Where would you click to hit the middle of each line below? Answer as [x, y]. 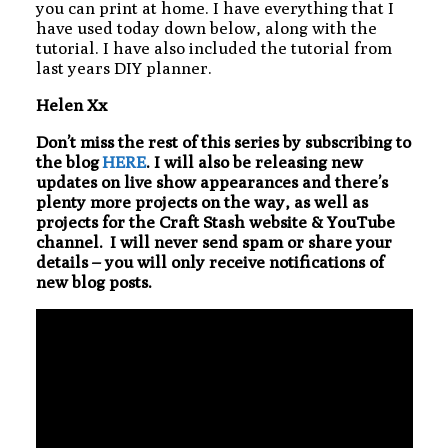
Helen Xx [73, 104]
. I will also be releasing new [254, 161]
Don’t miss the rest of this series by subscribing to [223, 141]
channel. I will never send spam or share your [214, 241]
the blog [69, 161]
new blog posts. [95, 281]
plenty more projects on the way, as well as [202, 201]
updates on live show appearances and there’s [212, 181]
